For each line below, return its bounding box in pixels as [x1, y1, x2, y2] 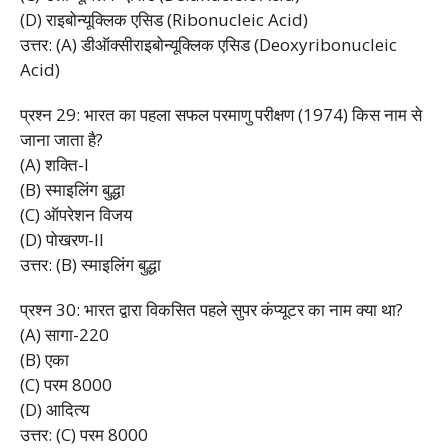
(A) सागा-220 [20, 322, 109, 346]
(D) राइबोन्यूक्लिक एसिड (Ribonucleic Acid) [20, 7, 308, 31]
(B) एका [20, 347, 69, 371]
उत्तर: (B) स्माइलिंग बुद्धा [20, 252, 161, 276]
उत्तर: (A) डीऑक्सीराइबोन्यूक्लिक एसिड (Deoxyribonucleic [20, 32, 397, 56]
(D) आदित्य [20, 397, 89, 421]
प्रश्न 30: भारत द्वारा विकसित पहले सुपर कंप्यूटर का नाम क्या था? [20, 297, 403, 321]
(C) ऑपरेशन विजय [20, 202, 132, 226]
